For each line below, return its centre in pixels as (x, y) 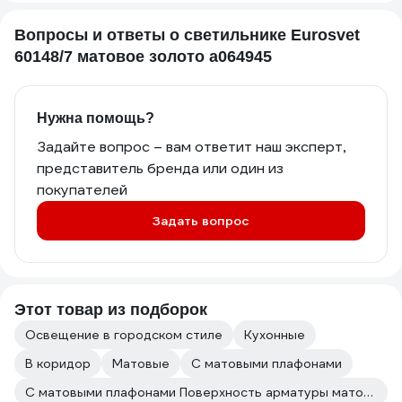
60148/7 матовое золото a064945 (143, 57)
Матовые (141, 363)
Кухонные (275, 335)
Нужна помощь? (96, 118)
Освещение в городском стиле (124, 335)
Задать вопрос (201, 221)
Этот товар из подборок (111, 310)
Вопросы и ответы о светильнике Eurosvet (187, 35)
